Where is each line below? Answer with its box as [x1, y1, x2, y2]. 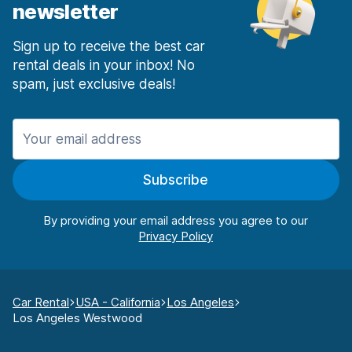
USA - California [75, 295, 160, 310]
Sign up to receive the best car [13, 38, 205, 55]
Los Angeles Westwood [13, 310, 142, 326]
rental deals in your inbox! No [13, 57, 195, 74]
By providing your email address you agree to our [43, 213, 309, 229]
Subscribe [143, 172, 209, 189]
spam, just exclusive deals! [13, 76, 175, 93]
